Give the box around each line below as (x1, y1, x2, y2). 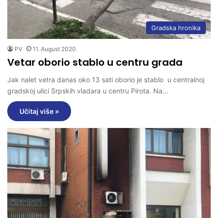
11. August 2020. (33, 45, 77, 53)
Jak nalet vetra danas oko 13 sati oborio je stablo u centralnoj (7, 75, 204, 84)
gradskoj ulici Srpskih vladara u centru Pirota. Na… (7, 87, 168, 95)
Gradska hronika (151, 24, 200, 32)
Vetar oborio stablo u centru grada (7, 55, 182, 70)
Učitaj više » (19, 107, 59, 116)
